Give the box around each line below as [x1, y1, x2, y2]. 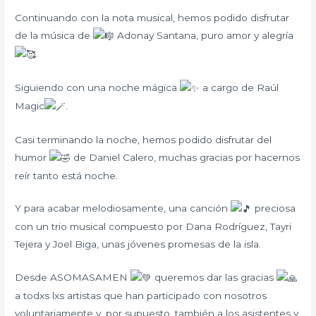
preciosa [252, 202, 296, 214]
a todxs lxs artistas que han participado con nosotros [15, 290, 267, 302]
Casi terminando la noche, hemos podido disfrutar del [15, 133, 272, 145]
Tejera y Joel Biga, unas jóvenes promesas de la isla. [15, 238, 262, 250]
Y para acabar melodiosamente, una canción [15, 202, 231, 214]
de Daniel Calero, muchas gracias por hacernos [71, 151, 300, 163]
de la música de [15, 30, 94, 42]
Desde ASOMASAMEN [15, 272, 131, 284]
